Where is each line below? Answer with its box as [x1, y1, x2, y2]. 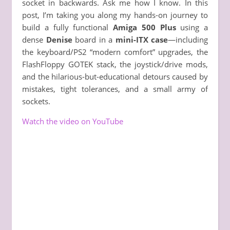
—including [168, 34, 208, 45]
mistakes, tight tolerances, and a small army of [22, 83, 208, 94]
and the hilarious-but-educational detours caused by [22, 71, 208, 82]
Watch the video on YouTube [22, 116, 123, 126]
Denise [46, 34, 72, 45]
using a [176, 22, 208, 32]
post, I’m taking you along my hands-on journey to [22, 9, 208, 20]
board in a [72, 34, 116, 45]
